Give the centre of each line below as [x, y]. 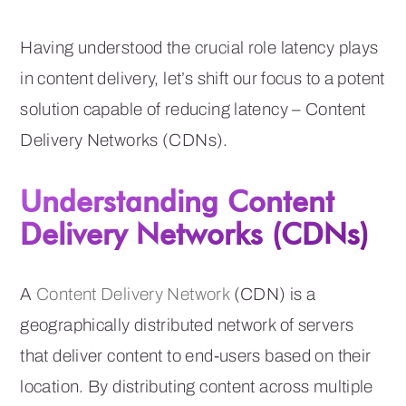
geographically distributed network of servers [187, 324]
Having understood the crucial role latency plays [199, 47]
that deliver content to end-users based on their [196, 355]
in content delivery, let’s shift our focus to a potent [203, 78]
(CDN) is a [273, 294]
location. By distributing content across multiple [197, 386]
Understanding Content [178, 200]
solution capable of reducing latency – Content [193, 109]
